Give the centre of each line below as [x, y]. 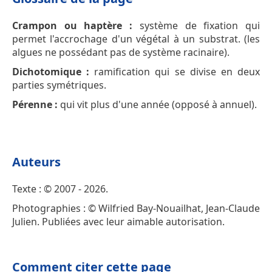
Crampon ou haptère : [73, 25]
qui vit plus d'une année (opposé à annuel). [157, 104]
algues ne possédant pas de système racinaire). [121, 52]
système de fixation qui [196, 25]
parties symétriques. [59, 85]
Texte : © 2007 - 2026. [60, 189]
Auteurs [36, 161]
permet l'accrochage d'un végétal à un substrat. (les [136, 39]
